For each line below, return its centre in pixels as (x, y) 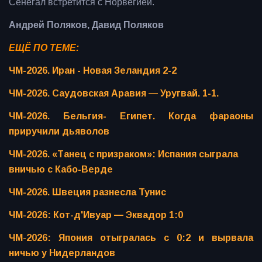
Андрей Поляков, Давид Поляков (86, 25)
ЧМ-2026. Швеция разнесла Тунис (87, 192)
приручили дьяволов (59, 131)
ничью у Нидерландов (62, 253)
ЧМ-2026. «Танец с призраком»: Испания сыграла (123, 154)
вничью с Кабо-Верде (61, 169)
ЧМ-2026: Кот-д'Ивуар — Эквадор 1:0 (96, 215)
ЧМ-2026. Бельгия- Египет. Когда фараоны (131, 116)
